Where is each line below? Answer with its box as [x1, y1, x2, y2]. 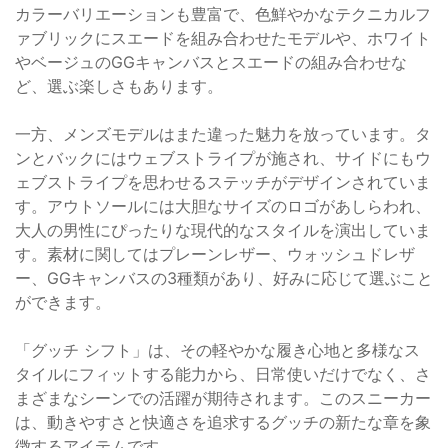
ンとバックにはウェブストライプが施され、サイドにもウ [15, 147, 431, 168]
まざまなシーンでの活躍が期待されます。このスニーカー [15, 387, 431, 408]
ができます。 [15, 291, 111, 312]
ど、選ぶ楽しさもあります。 [15, 75, 223, 96]
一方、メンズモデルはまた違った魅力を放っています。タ [15, 123, 431, 144]
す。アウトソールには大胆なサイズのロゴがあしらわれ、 [15, 195, 431, 216]
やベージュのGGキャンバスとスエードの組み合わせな [15, 51, 407, 72]
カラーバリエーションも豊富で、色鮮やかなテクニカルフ [15, 3, 431, 24]
